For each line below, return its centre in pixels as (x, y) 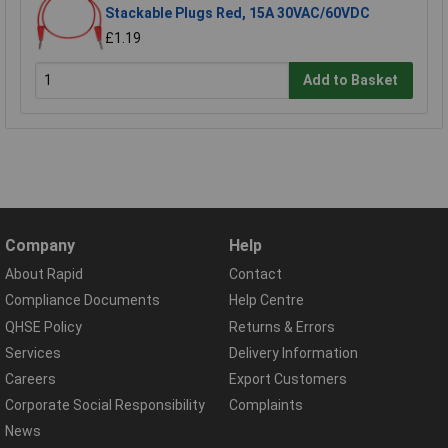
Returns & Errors (282, 326)
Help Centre (266, 300)
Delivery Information (293, 352)
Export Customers (288, 378)
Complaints (266, 405)
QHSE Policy (43, 326)
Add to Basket (351, 80)
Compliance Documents (82, 300)
